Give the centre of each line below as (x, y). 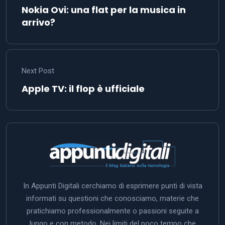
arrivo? (38, 22)
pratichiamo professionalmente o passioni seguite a (113, 211)
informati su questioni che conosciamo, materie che (113, 198)
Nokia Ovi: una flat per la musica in (104, 10)
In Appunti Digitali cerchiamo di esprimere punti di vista (113, 186)
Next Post (38, 71)
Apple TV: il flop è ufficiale (83, 88)
